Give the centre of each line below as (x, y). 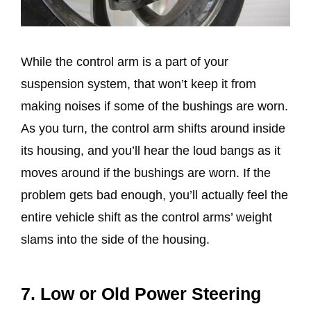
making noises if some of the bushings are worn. (154, 106)
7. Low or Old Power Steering (141, 293)
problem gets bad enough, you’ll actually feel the (154, 195)
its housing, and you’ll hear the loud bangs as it (151, 150)
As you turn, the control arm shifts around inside (153, 128)
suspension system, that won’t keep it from (138, 84)
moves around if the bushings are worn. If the (146, 173)
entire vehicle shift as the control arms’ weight (146, 217)
